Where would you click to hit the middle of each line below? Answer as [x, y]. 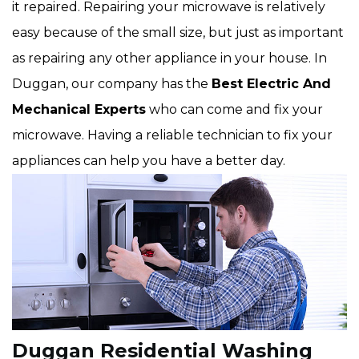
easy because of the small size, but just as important [178, 33]
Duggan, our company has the [112, 84]
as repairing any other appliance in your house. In [169, 58]
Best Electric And [271, 84]
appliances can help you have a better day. [149, 161]
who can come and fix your [234, 110]
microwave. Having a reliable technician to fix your [172, 135]
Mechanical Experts [79, 110]
